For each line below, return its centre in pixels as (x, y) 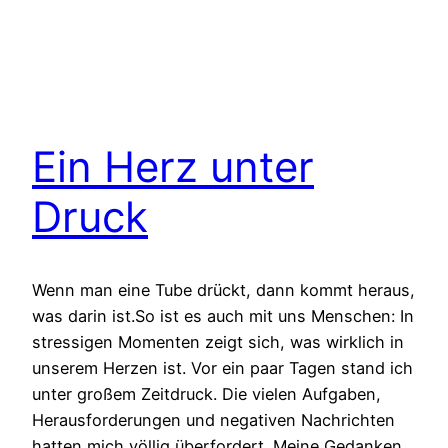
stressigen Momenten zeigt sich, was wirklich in (218, 342)
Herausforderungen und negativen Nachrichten (213, 420)
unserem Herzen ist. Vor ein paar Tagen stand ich (222, 368)
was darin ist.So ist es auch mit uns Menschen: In (223, 316)
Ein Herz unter (173, 167)
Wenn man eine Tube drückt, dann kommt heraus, (223, 290)
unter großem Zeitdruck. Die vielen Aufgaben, (206, 394)
